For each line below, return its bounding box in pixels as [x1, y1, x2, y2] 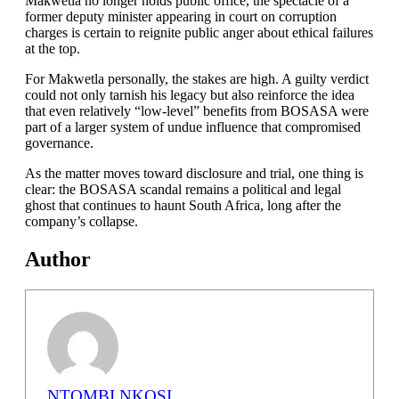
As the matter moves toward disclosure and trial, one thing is [25, 166, 363, 181]
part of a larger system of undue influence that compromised [25, 119, 361, 134]
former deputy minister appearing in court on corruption [25, 9, 337, 24]
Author [25, 247, 91, 271]
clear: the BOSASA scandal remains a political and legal [25, 182, 341, 197]
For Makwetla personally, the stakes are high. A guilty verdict [25, 71, 369, 86]
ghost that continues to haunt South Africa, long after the [25, 198, 341, 213]
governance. [25, 135, 94, 151]
